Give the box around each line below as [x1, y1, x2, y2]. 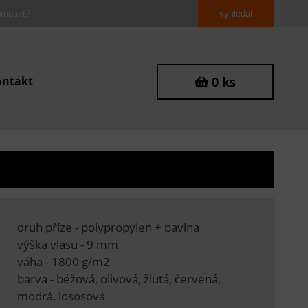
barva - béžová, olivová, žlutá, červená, [16, 270, 221, 287]
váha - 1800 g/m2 [16, 253, 110, 269]
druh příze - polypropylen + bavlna [16, 219, 199, 235]
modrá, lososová [16, 287, 105, 304]
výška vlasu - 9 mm [16, 236, 118, 252]
